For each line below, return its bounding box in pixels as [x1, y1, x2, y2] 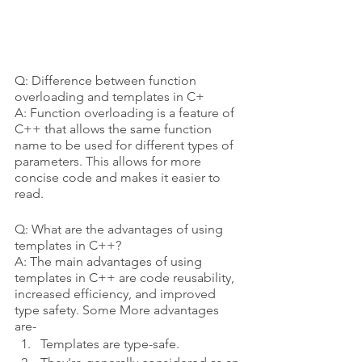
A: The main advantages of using [15, 254, 205, 270]
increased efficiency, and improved [15, 286, 219, 302]
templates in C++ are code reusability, [15, 270, 238, 286]
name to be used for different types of [15, 137, 237, 154]
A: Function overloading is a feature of [15, 105, 238, 121]
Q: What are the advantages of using [15, 221, 226, 238]
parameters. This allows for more [15, 154, 204, 170]
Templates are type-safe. [40, 336, 186, 352]
